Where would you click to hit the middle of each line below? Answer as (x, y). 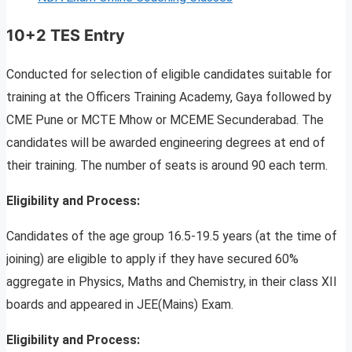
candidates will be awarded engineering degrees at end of (166, 143)
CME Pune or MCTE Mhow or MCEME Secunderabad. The (165, 120)
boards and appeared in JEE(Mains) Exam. (120, 305)
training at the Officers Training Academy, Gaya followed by (169, 97)
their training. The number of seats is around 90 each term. (167, 166)
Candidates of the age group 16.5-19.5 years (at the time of (172, 236)
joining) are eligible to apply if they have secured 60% (152, 259)
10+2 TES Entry (66, 36)
